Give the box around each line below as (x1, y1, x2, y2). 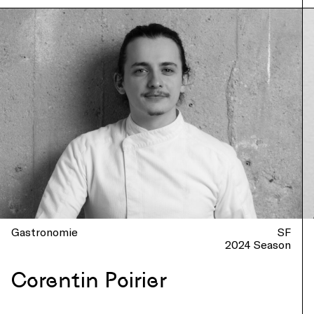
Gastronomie (11, 225, 78, 238)
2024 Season (225, 238, 292, 251)
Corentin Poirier (11, 267, 167, 293)
